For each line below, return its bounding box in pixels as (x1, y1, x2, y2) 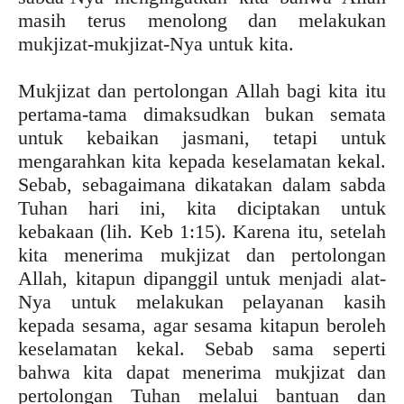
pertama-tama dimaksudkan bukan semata (18, 102, 386, 125)
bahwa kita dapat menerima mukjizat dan (18, 360, 386, 383)
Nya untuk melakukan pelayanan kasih (18, 289, 386, 313)
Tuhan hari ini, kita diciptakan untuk (18, 196, 386, 219)
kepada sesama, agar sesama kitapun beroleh (18, 313, 386, 336)
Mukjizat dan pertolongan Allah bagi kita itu (18, 78, 386, 102)
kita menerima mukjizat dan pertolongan (18, 243, 386, 266)
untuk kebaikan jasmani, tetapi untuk (18, 125, 386, 149)
